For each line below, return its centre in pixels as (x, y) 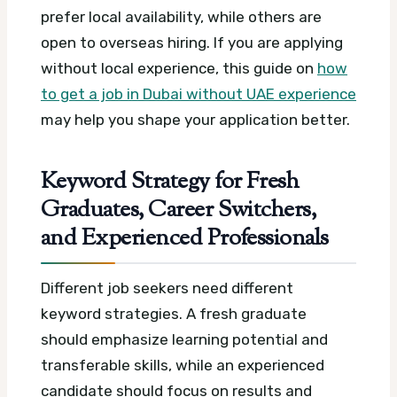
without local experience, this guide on (179, 69)
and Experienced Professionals (185, 239)
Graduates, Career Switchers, (179, 210)
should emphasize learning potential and (184, 340)
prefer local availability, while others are (181, 17)
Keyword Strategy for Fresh (170, 182)
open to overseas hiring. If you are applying (192, 43)
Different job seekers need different (167, 288)
